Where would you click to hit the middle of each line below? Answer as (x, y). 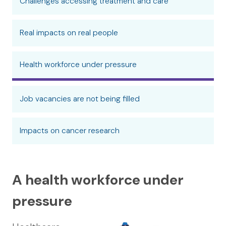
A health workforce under (98, 180)
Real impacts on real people (69, 33)
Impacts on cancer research (70, 131)
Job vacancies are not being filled (80, 99)
